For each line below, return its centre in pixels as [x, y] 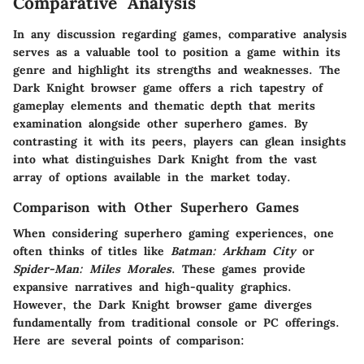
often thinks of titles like [92, 251]
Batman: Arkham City [233, 251]
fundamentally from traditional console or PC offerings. [176, 323]
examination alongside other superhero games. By [160, 123]
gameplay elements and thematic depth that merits [164, 105]
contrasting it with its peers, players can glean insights [180, 141]
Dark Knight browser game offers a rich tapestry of [168, 87]
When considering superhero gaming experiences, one [173, 234]
